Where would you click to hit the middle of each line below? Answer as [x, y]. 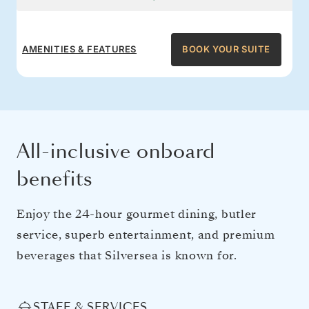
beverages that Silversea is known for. [127, 255]
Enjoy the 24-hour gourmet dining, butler [137, 214]
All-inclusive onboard [116, 151]
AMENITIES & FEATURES [79, 49]
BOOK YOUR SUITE [226, 49]
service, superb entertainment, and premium [146, 235]
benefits [54, 179]
